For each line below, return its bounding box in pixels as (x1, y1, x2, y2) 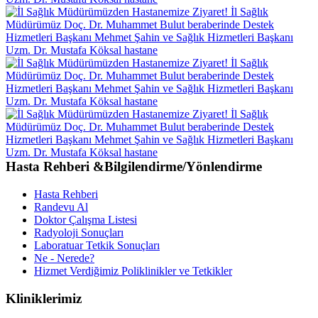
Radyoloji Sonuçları (34, 226, 124, 238)
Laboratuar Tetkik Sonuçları (34, 238, 160, 251)
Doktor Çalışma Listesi (34, 213, 137, 226)
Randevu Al (34, 200, 88, 213)
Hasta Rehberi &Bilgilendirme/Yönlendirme (6, 159, 262, 175)
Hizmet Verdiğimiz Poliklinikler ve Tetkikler (34, 264, 232, 277)
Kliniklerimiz (6, 290, 82, 306)
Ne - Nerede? (34, 251, 94, 264)
